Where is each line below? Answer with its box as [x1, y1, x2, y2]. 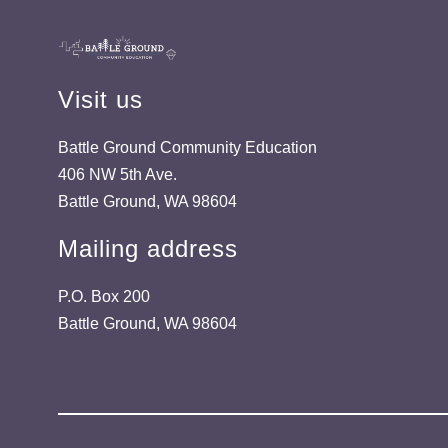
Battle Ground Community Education [58, 138, 318, 156]
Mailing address [58, 234, 239, 262]
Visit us [58, 85, 144, 113]
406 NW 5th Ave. [58, 165, 178, 183]
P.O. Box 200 [58, 287, 151, 305]
